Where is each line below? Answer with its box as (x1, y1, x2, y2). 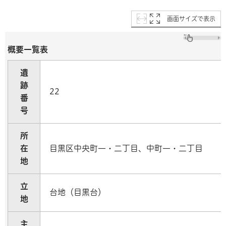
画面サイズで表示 (167, 15, 215, 22)
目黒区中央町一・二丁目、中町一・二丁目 (49, 144, 203, 152)
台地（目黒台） (49, 188, 106, 196)
